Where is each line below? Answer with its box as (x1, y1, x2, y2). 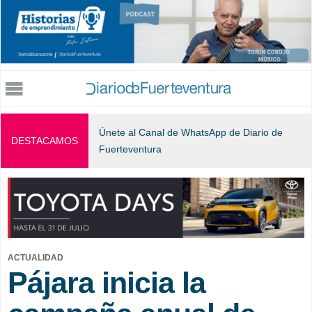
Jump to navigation (114, 4, 198, 15)
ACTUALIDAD (8, 252, 63, 263)
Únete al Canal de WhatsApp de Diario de (99, 127, 283, 139)
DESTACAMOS (11, 135, 78, 147)
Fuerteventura (99, 143, 162, 155)
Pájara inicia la (8, 265, 205, 299)
